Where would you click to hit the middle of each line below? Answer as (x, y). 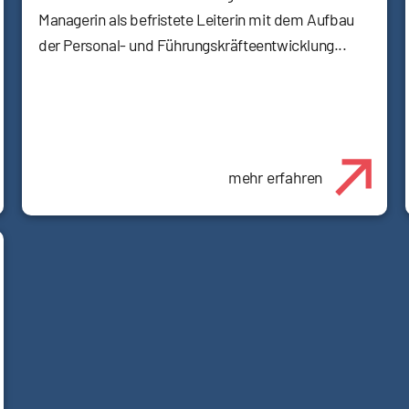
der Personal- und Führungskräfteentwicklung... (193, 44)
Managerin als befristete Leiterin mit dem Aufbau (196, 19)
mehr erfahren (275, 177)
